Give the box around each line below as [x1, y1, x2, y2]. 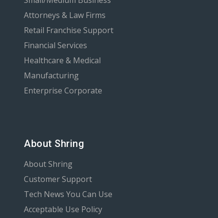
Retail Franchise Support [24, 24, 113, 36]
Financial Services [24, 39, 87, 51]
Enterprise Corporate [24, 85, 102, 96]
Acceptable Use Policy [24, 203, 102, 215]
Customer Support [24, 173, 92, 184]
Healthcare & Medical [24, 54, 101, 66]
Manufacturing [24, 70, 79, 81]
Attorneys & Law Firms [24, 9, 106, 20]
